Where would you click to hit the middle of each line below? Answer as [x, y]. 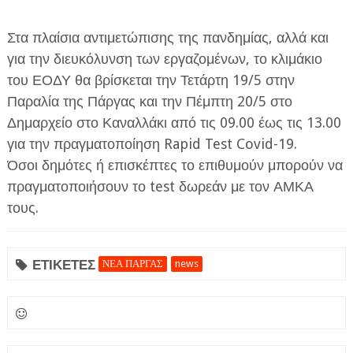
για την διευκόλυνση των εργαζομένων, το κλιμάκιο [164, 58]
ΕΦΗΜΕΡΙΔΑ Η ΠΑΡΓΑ [82, 123]
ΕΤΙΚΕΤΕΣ [63, 264]
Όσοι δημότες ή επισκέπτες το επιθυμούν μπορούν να [175, 165]
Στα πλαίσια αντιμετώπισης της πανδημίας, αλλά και [167, 37]
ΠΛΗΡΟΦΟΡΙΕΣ [62, 162]
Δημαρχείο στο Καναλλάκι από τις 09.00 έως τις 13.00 [174, 122]
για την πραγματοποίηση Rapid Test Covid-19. [152, 143]
